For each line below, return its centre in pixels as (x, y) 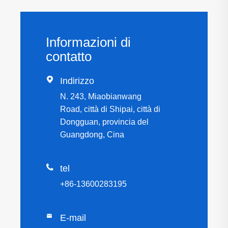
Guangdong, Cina (92, 135)
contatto (69, 57)
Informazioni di (88, 42)
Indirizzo (77, 81)
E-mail (73, 218)
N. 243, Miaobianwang (101, 97)
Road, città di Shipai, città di (110, 109)
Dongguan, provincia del (104, 122)
